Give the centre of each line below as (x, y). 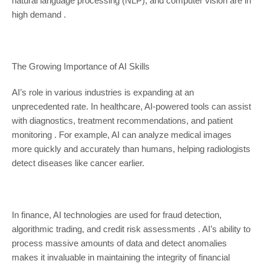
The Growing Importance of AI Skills (80, 67)
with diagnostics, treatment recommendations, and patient (122, 121)
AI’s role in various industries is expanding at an (103, 93)
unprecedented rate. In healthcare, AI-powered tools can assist (131, 107)
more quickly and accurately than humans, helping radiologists (131, 149)
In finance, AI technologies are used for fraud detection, (116, 215)
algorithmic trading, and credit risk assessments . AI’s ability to (131, 229)
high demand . (39, 15)
